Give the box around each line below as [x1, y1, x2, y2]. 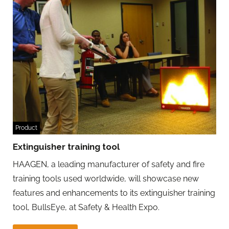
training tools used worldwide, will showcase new [13, 173, 199, 184]
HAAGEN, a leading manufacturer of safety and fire [13, 159, 204, 169]
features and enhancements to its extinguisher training [13, 188, 215, 198]
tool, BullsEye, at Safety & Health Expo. [13, 202, 159, 212]
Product [15, 124, 37, 131]
